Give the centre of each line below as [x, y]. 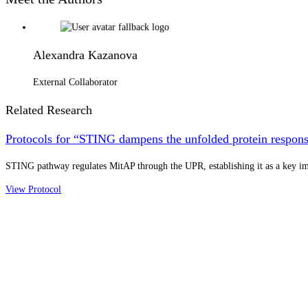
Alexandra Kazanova [85, 55]
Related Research [49, 110]
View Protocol [33, 189]
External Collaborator [75, 82]
